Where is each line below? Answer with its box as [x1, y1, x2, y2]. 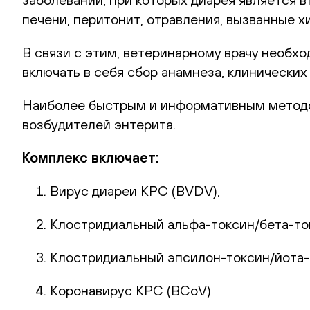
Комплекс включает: [22, 149, 159, 165]
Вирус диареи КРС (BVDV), [50, 182, 220, 199]
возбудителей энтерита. [22, 116, 176, 132]
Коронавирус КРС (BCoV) [50, 282, 211, 298]
